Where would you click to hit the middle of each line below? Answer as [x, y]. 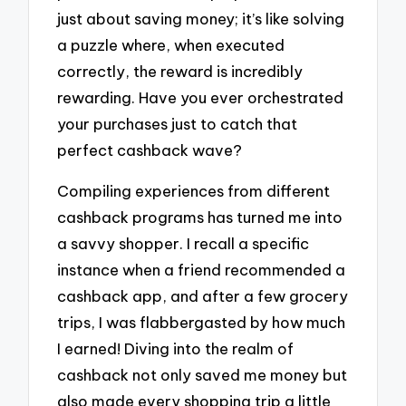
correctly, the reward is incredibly [180, 72]
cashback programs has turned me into [200, 217]
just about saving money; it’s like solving [201, 19]
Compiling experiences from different [194, 190]
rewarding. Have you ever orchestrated [201, 98]
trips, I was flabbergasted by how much [202, 322]
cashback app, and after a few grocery [203, 295]
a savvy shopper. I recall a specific [184, 243]
